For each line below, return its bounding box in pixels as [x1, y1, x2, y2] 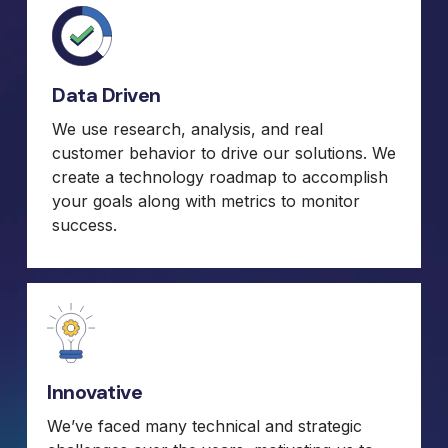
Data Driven [52, 81, 161, 108]
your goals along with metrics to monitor [52, 190, 360, 211]
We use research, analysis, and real [52, 118, 323, 139]
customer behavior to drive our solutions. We [52, 142, 396, 163]
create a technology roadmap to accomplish [52, 166, 388, 187]
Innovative [47, 378, 142, 405]
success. [52, 214, 117, 235]
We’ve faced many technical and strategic [47, 415, 362, 436]
